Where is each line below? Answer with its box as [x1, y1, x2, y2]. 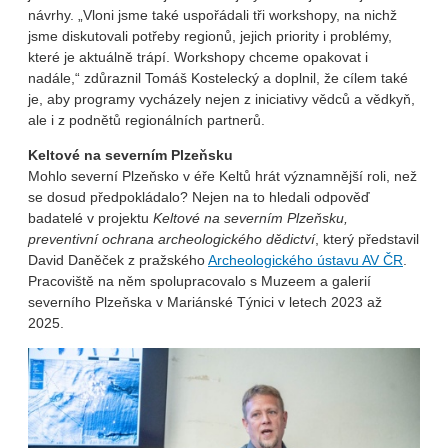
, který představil [315, 231, 419, 248]
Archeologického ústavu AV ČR [208, 252, 403, 269]
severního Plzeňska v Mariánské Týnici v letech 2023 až [28, 294, 382, 311]
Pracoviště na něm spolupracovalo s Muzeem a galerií [28, 273, 371, 290]
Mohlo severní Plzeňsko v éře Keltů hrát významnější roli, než [28, 168, 417, 185]
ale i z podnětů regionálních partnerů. [28, 112, 265, 129]
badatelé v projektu [28, 210, 153, 227]
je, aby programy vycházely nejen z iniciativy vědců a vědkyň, [28, 91, 415, 108]
